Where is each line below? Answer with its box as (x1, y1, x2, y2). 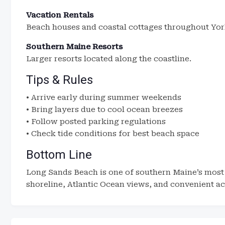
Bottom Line (26, 148, 92, 162)
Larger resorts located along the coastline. (26, 54, 191, 63)
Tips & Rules (26, 73, 93, 87)
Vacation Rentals (26, 11, 93, 20)
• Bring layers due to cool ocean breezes (26, 105, 183, 114)
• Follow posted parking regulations (26, 117, 166, 126)
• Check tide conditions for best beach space (26, 129, 199, 138)
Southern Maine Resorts (26, 42, 123, 51)
